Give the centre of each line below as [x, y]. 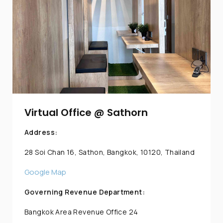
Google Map [45, 172]
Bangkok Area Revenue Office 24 [81, 212]
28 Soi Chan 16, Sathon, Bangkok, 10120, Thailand [110, 152]
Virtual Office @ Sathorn [86, 113]
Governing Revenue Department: [85, 192]
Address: [41, 132]
